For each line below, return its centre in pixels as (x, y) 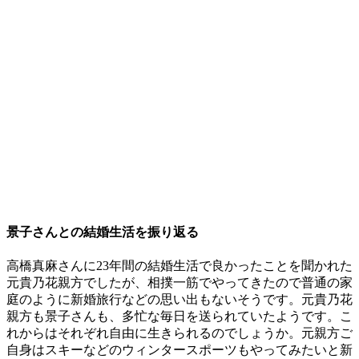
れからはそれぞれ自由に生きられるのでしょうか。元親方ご (179, 333)
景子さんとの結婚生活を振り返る (103, 232)
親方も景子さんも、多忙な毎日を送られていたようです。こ (179, 316)
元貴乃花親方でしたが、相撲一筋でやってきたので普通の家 (179, 282)
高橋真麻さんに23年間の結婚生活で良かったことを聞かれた (179, 265)
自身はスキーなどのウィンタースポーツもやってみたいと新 (179, 349)
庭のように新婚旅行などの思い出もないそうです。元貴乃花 (179, 299)
